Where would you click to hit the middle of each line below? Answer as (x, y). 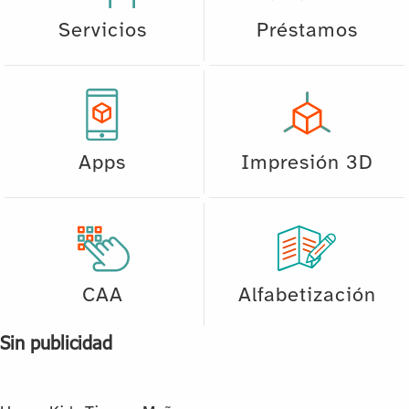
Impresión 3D (307, 163)
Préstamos (307, 31)
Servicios (102, 31)
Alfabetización (307, 295)
